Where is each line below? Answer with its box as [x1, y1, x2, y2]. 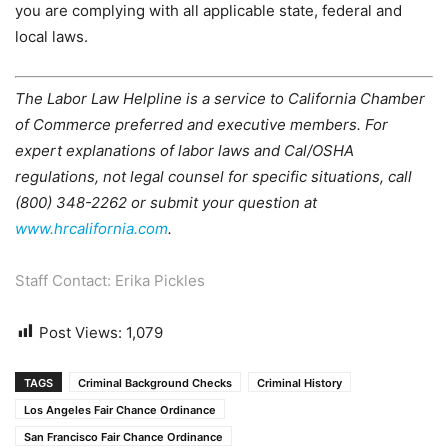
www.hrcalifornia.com [15, 218, 168, 238]
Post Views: [39, 322, 122, 342]
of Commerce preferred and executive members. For [15, 114, 388, 134]
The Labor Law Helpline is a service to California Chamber [15, 88, 425, 108]
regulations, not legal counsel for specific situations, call [15, 166, 412, 186]
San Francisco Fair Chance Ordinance [24, 429, 223, 444]
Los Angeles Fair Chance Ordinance [24, 402, 216, 417]
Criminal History [257, 375, 342, 390]
